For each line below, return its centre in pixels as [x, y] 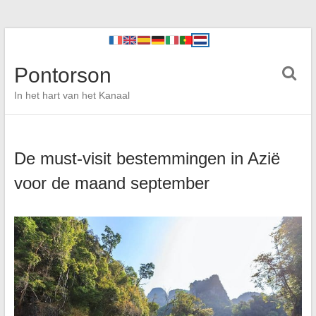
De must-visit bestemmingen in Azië [147, 158]
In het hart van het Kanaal [72, 95]
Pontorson [62, 75]
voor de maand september [111, 183]
